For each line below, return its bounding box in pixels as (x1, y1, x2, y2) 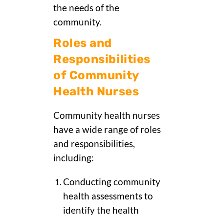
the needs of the (53, 2, 119, 14)
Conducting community (63, 176, 160, 188)
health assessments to (63, 191, 153, 202)
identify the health (63, 205, 139, 216)
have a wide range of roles (53, 124, 161, 135)
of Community (53, 68, 139, 83)
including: (53, 153, 94, 164)
